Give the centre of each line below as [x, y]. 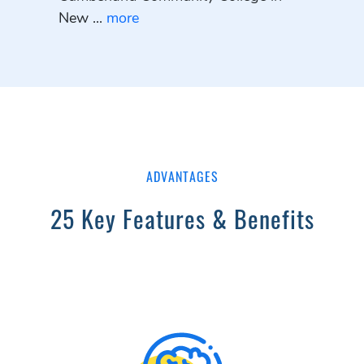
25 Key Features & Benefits [182, 219]
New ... [82, 19]
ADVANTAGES [182, 177]
